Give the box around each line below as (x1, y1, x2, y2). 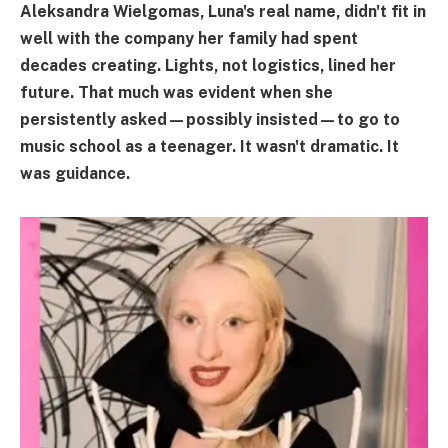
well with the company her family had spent (20, 29, 358, 48)
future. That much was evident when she (20, 83, 333, 102)
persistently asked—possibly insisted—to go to (20, 110, 400, 129)
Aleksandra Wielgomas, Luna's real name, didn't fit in (20, 2, 426, 21)
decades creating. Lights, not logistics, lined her (20, 56, 396, 75)
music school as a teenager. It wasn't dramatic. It (20, 137, 399, 156)
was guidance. (20, 164, 130, 183)
